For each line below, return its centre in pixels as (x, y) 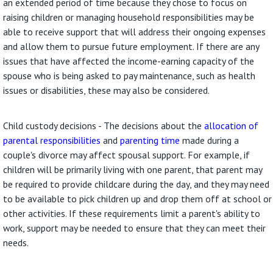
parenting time (150, 140)
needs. (16, 243)
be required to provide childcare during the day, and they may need (136, 184)
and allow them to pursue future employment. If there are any (131, 46)
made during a (210, 140)
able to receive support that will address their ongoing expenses (135, 31)
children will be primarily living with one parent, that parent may (133, 170)
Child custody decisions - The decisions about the (104, 126)
